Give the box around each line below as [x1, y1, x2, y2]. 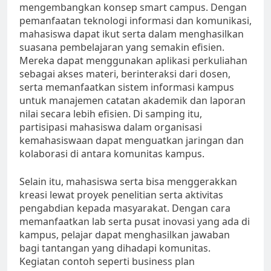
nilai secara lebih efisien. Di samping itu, [19, 107, 202, 121]
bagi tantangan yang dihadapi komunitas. [19, 241, 211, 255]
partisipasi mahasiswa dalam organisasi [19, 120, 202, 134]
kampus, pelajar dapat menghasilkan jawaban [19, 228, 230, 242]
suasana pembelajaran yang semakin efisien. [19, 41, 224, 54]
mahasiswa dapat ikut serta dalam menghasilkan [19, 27, 244, 41]
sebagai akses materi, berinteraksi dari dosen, [19, 67, 230, 81]
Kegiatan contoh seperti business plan [19, 255, 195, 269]
